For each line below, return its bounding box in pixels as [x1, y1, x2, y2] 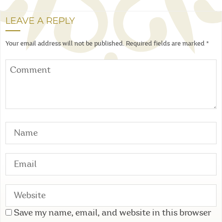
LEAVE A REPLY [5, 15, 75, 26]
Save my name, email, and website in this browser [14, 209, 211, 218]
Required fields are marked [126, 41, 206, 47]
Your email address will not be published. [5, 41, 124, 47]
